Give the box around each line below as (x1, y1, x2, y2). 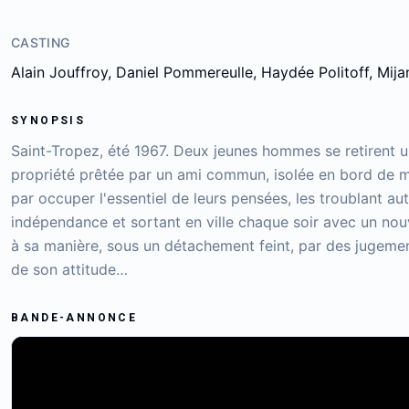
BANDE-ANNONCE (11, 311, 138, 324)
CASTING (11, 35, 70, 50)
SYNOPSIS (11, 114, 86, 127)
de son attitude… (11, 260, 128, 278)
